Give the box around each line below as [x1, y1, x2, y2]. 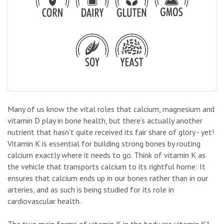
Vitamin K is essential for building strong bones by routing [7, 138, 200, 148]
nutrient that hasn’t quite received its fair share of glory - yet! [7, 126, 214, 137]
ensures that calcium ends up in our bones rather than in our [7, 172, 208, 183]
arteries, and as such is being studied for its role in [7, 184, 174, 194]
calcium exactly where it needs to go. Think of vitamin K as [7, 149, 205, 160]
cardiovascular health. [7, 195, 81, 206]
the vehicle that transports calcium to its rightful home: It [7, 161, 205, 171]
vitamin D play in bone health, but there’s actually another [7, 115, 202, 125]
